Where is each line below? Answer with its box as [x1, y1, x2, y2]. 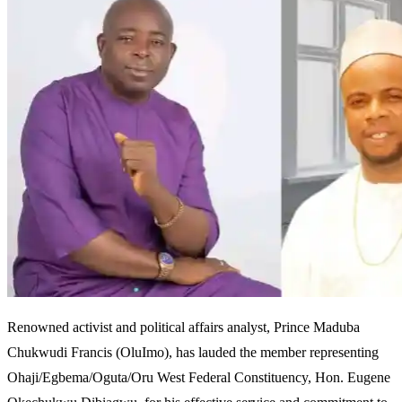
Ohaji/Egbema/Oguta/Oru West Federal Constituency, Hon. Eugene [7, 369, 390, 385]
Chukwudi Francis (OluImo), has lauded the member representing [7, 344, 379, 360]
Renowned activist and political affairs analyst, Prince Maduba [7, 319, 360, 335]
